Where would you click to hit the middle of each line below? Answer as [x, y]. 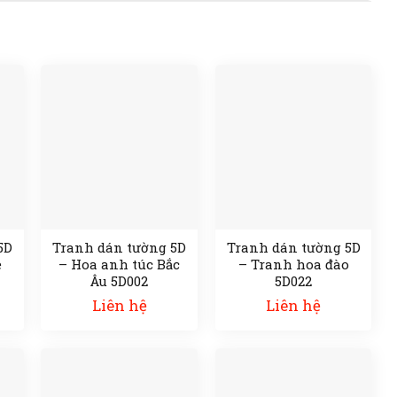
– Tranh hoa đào [293, 265]
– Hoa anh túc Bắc [120, 265]
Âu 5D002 [120, 281]
